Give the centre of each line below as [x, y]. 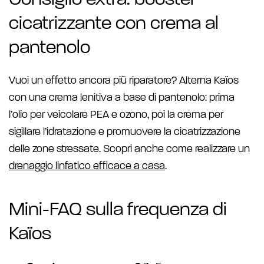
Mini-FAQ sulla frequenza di [118, 210]
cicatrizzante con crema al [114, 24]
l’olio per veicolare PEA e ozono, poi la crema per [116, 115]
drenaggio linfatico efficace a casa [87, 166]
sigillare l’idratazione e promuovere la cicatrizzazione [125, 132]
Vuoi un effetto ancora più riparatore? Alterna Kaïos [124, 81]
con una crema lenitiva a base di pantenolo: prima [122, 98]
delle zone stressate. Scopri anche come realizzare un [129, 149]
